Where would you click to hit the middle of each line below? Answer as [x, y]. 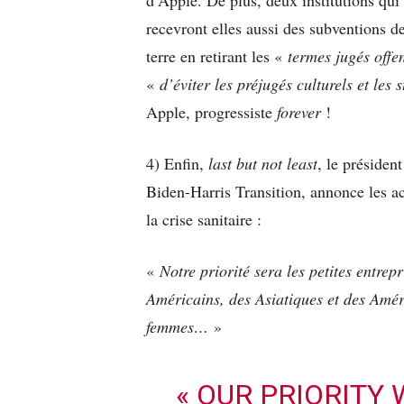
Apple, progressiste [211, 111]
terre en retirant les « [217, 55]
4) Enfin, [175, 163]
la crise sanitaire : [207, 219]
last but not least [261, 163]
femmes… [177, 326]
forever [301, 111]
